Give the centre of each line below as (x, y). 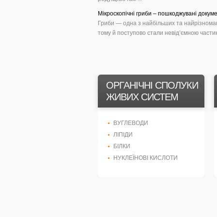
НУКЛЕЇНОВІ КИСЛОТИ (146, 158)
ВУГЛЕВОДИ (131, 123)
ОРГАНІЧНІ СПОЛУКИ (152, 85)
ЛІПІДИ (123, 135)
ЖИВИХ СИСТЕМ (142, 97)
